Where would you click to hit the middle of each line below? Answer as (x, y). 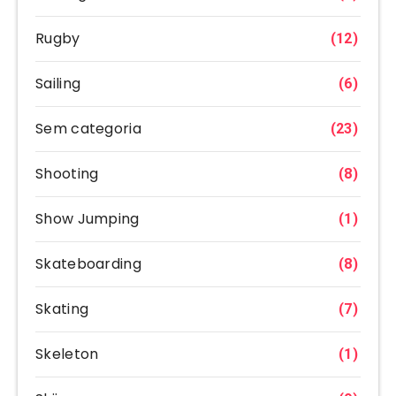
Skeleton (67, 354)
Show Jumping (88, 218)
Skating (62, 308)
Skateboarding (88, 263)
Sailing (58, 83)
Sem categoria (88, 128)
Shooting (67, 173)
